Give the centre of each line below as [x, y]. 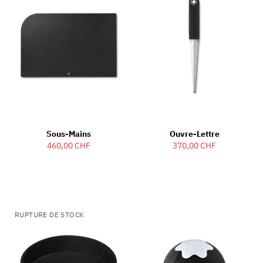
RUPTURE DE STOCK [50, 215]
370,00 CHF [194, 146]
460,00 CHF [69, 146]
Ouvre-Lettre [194, 134]
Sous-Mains [69, 134]
